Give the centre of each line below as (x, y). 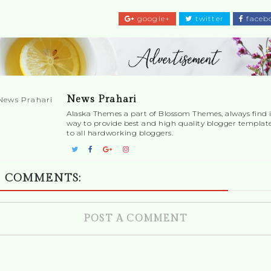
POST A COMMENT (135, 219)
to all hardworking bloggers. (120, 133)
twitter (208, 18)
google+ (152, 18)
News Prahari (102, 100)
